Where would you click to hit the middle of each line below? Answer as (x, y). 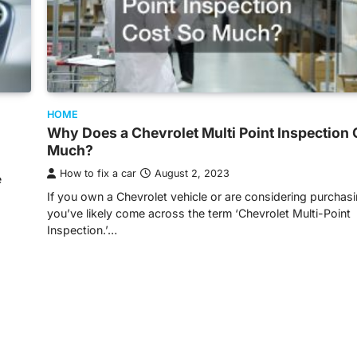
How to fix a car (98, 173)
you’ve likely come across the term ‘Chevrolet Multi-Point (199, 213)
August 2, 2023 (192, 173)
